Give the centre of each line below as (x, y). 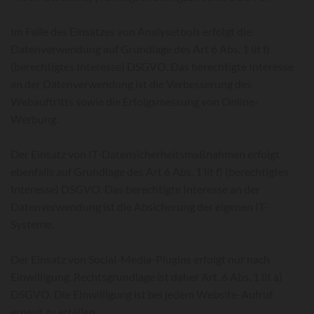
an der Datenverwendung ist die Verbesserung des (131, 84)
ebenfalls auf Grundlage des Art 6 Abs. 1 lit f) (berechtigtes (150, 171)
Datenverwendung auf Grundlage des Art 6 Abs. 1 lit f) (140, 49)
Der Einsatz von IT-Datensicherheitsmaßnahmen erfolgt (145, 154)
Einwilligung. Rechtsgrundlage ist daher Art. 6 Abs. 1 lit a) (146, 277)
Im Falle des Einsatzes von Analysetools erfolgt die (131, 31)
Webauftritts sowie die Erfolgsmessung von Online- (135, 101)
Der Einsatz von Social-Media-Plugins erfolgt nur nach (140, 259)
